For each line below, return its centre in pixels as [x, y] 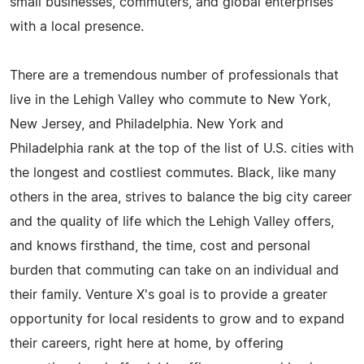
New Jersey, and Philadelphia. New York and [147, 124]
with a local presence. [77, 26]
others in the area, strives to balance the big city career [181, 197]
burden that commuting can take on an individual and [174, 270]
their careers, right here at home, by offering [147, 343]
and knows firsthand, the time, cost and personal [160, 246]
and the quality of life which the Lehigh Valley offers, [172, 221]
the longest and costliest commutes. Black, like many [173, 173]
